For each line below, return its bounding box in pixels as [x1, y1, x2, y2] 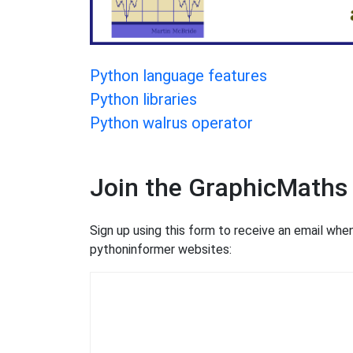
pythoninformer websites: [90, 242, 232, 257]
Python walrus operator [90, 113, 253, 132]
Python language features [90, 66, 267, 85]
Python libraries [90, 90, 197, 109]
